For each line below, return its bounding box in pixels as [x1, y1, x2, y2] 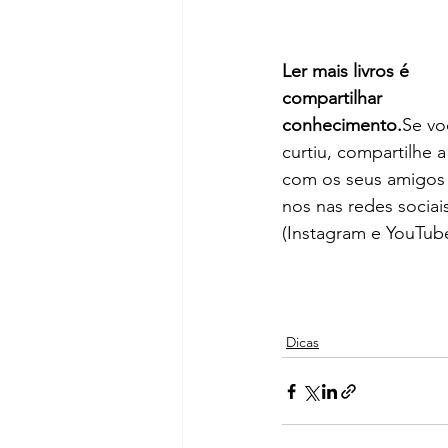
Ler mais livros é [282, 60, 414, 83]
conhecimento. [282, 114, 402, 137]
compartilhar [282, 87, 387, 110]
